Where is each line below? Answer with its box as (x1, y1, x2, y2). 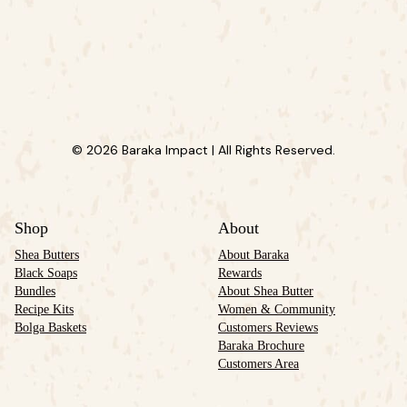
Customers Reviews (218, 320, 318, 335)
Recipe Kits (15, 302, 74, 317)
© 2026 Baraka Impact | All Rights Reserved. (72, 142, 335, 159)
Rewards (218, 265, 262, 281)
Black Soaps (15, 265, 77, 281)
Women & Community (218, 302, 335, 317)
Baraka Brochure (218, 338, 304, 353)
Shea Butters (15, 247, 79, 263)
